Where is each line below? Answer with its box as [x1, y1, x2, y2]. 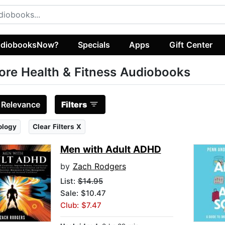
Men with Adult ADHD [60, 144, 161, 156]
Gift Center [169, 39, 212, 50]
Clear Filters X [32, 123, 81, 131]
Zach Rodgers [72, 161, 126, 172]
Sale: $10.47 [60, 188, 106, 198]
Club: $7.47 [60, 200, 101, 210]
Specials [78, 39, 110, 50]
